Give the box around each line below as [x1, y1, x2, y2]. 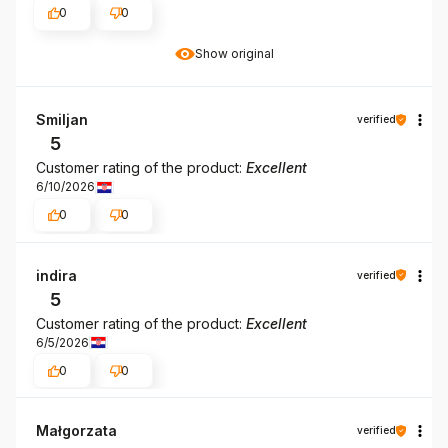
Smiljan [36, 111, 88, 129]
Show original [194, 46, 274, 62]
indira [36, 266, 77, 284]
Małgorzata [36, 422, 117, 440]
